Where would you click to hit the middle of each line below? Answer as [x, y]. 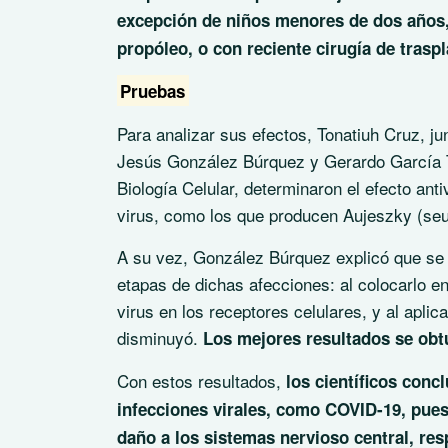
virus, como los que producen [230, 214]
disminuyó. [157, 337]
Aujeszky [377, 214]
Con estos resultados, [201, 380]
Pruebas [153, 90]
